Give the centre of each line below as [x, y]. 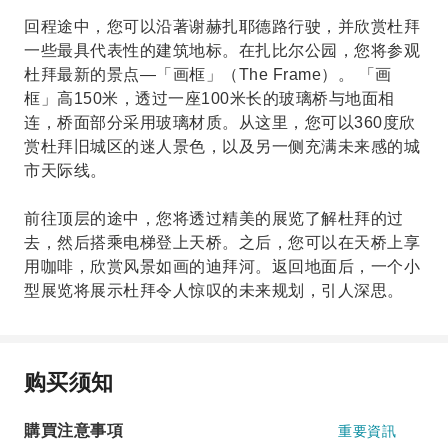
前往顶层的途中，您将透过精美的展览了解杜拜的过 [214, 218]
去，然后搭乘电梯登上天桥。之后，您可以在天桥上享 [222, 242]
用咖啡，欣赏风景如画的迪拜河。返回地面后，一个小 [222, 266]
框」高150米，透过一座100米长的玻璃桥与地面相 [209, 98]
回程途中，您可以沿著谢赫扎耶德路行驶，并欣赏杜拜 [222, 26]
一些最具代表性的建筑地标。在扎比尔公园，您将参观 [222, 50]
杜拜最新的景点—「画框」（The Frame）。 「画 [208, 74]
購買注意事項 [73, 430]
